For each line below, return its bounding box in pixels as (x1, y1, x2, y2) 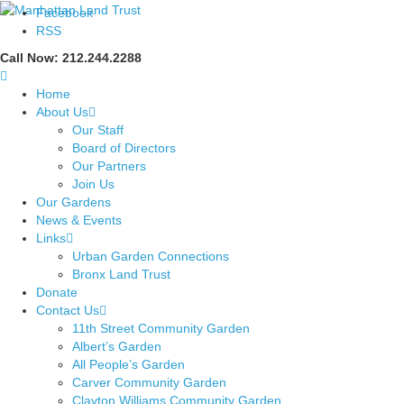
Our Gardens (36, 195, 111, 210)
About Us (36, 105, 88, 120)
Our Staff (72, 123, 124, 138)
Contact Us (36, 303, 99, 318)
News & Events (36, 213, 122, 228)
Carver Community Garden (72, 375, 226, 390)
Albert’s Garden (72, 339, 161, 354)
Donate (36, 285, 78, 300)
